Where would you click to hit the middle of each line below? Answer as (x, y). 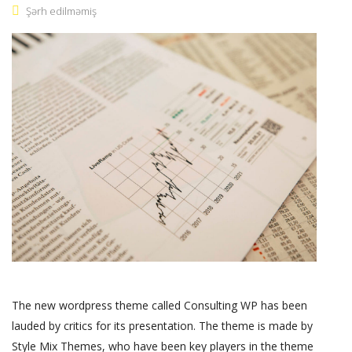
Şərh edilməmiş (61, 11)
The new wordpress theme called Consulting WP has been (159, 305)
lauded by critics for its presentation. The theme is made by (162, 325)
